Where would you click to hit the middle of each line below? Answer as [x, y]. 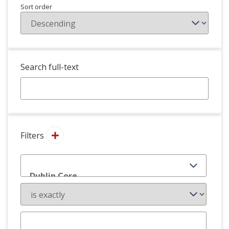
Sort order [36, 7]
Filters [32, 135]
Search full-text [50, 67]
